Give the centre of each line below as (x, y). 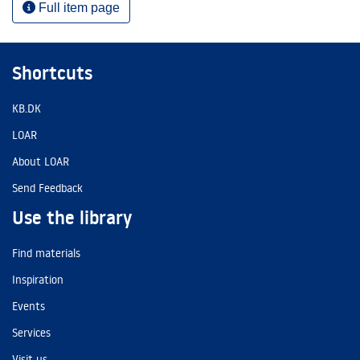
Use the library (72, 218)
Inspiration (38, 280)
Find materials (46, 253)
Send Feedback (47, 188)
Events (29, 306)
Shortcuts (52, 73)
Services (31, 333)
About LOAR (41, 162)
